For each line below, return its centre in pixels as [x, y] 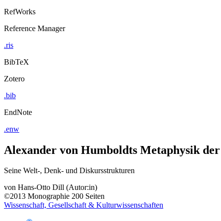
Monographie [49, 196]
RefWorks [20, 11]
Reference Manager [35, 28]
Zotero [14, 78]
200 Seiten [88, 196]
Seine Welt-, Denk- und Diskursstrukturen [69, 171]
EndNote [18, 112]
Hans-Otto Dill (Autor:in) [57, 187]
